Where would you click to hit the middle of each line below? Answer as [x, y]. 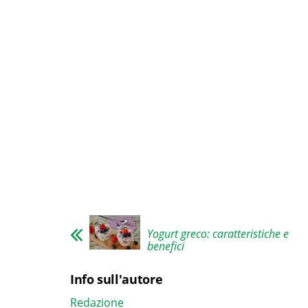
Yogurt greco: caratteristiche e [218, 234]
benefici [166, 246]
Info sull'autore [117, 279]
